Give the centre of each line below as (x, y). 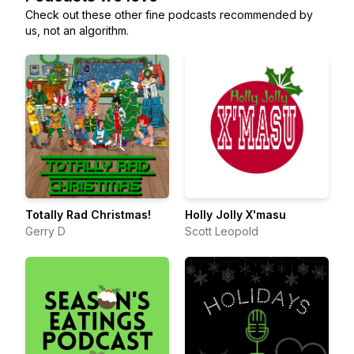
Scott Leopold (222, 231)
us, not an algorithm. (77, 30)
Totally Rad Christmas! (88, 215)
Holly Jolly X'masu (235, 215)
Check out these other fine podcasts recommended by (169, 15)
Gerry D (45, 231)
